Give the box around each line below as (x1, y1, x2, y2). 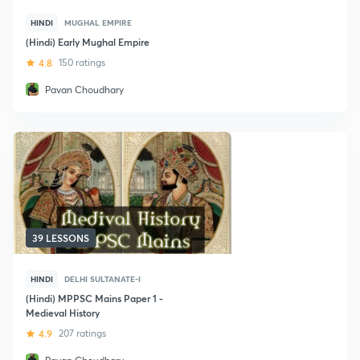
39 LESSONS (32, 231, 89, 244)
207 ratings (59, 327, 106, 339)
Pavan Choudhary (45, 84, 124, 96)
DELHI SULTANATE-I (64, 273, 141, 284)
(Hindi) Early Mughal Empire (26, 35, 149, 48)
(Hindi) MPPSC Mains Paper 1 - (26, 292, 163, 305)
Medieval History (26, 306, 100, 319)
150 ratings (59, 56, 105, 68)
